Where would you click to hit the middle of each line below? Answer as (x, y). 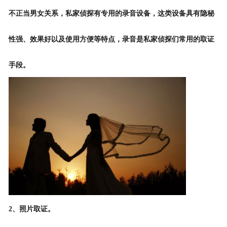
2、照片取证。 (31, 209)
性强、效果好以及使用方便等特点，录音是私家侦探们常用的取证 (111, 40)
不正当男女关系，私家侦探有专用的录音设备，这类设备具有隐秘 (111, 14)
